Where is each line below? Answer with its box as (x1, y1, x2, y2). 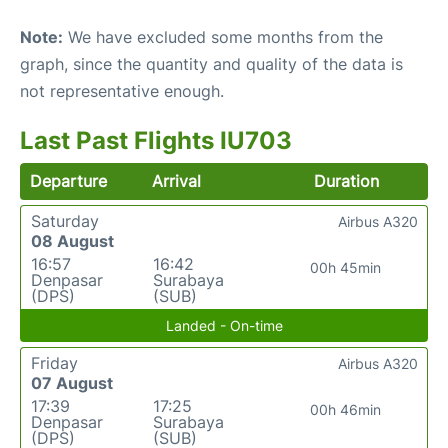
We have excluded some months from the (63, 27, 383, 47)
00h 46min (310, 401, 382, 418)
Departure (30, 171, 107, 191)
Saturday (31, 211, 99, 231)
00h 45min (310, 259, 382, 276)
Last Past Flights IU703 (20, 126, 292, 155)
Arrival (152, 171, 202, 191)
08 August (31, 231, 114, 251)
